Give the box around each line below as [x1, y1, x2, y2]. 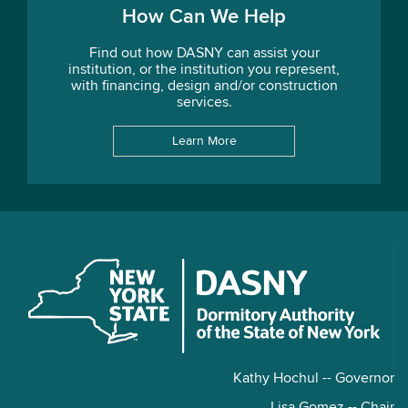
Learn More [171, 135, 237, 148]
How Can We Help [122, 7, 286, 27]
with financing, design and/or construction [70, 79, 338, 94]
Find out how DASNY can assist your [88, 46, 320, 61]
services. [176, 96, 232, 110]
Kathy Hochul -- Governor [233, 372, 394, 387]
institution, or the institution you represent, [68, 63, 340, 77]
